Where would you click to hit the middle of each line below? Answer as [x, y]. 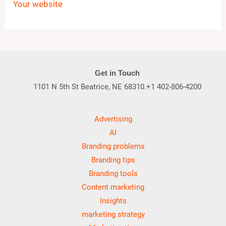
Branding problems [113, 146]
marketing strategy [113, 214]
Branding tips [113, 160]
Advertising [113, 119]
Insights [113, 201]
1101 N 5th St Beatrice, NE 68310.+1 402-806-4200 [117, 87]
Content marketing [113, 187]
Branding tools [113, 173]
